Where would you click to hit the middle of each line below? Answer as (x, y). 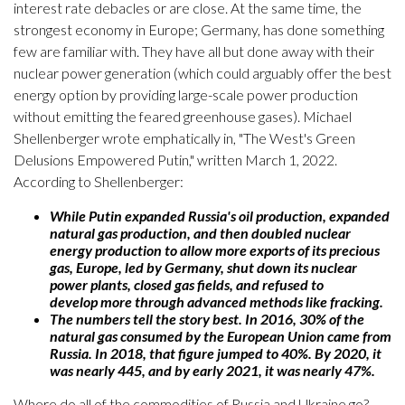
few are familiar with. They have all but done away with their (194, 51)
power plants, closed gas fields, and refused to (187, 284)
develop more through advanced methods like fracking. (218, 301)
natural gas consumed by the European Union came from (221, 336)
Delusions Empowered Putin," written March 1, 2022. (175, 160)
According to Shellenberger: (99, 181)
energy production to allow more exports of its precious (215, 250)
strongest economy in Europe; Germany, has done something (199, 29)
